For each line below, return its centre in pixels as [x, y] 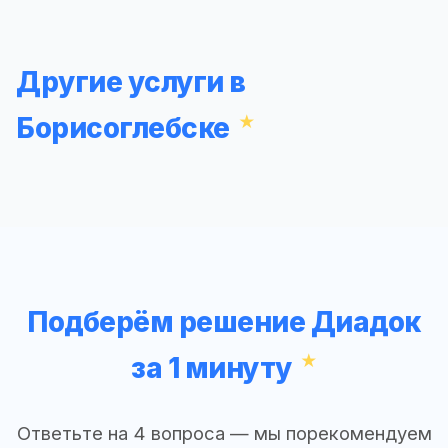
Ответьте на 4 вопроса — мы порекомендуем [224, 432]
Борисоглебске [123, 128]
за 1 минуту [211, 367]
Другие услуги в [131, 82]
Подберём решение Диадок [224, 321]
